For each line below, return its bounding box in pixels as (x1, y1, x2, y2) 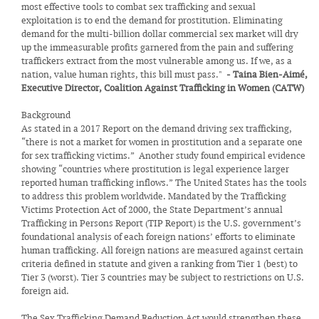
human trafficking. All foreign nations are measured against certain (21, 244, 303, 256)
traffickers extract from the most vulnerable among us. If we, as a (21, 55, 292, 67)
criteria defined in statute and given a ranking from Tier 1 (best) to (21, 258, 298, 270)
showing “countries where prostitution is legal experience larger (21, 163, 289, 175)
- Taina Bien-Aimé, (226, 68, 308, 80)
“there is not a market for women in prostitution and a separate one (21, 136, 303, 148)
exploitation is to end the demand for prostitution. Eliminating (21, 14, 283, 26)
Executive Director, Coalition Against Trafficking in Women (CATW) (21, 82, 304, 94)
